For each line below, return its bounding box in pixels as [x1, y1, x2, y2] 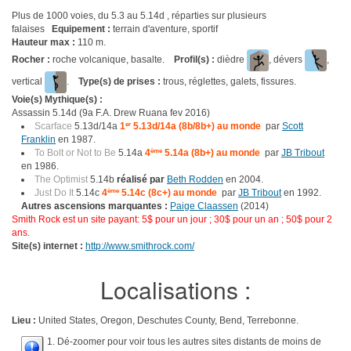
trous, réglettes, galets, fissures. [161, 76, 296, 88]
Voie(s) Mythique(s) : [12, 94, 105, 105]
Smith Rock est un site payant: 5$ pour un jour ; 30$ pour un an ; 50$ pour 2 [12, 214, 332, 225]
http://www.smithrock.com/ [85, 241, 194, 251]
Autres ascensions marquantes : [21, 201, 168, 212]
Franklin [21, 134, 56, 145]
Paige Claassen [170, 201, 238, 212]
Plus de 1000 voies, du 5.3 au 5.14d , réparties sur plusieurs [12, 10, 266, 21]
